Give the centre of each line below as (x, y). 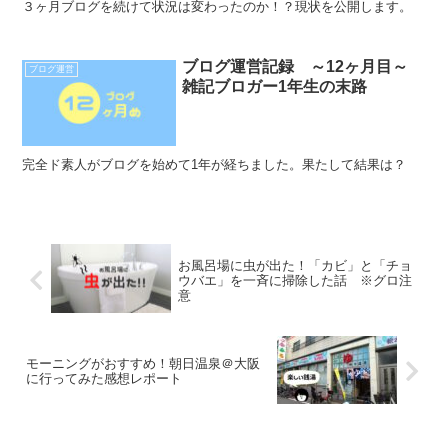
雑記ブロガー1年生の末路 (275, 86)
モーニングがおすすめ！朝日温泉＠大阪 (143, 364)
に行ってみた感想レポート (104, 379)
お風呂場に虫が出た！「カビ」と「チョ (294, 265)
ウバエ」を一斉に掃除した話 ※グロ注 (294, 280)
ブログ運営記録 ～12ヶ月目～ (303, 66)
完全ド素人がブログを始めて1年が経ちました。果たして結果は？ (214, 164)
